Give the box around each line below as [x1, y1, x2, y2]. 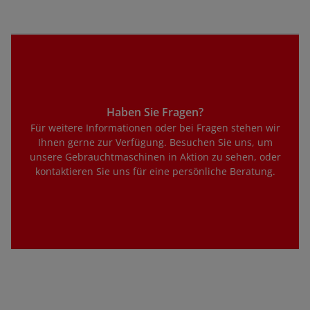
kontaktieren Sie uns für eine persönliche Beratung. [35, 164, 275, 178]
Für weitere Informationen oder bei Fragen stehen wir [30, 120, 280, 134]
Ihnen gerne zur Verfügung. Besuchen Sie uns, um [37, 135, 273, 149]
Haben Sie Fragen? [107, 104, 203, 120]
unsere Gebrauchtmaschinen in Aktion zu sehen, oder [29, 149, 281, 163]
